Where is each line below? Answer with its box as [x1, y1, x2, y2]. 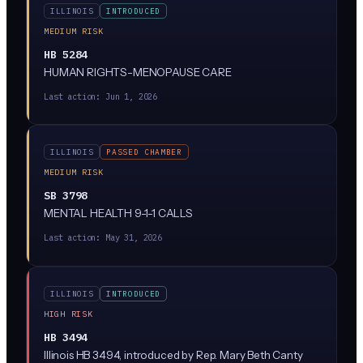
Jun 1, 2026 [105, 90, 158, 102]
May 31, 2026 [105, 232, 163, 243]
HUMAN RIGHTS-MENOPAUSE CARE [44, 65, 232, 79]
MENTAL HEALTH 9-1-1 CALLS [44, 207, 196, 220]
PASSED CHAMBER [106, 147, 182, 157]
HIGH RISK [44, 308, 93, 319]
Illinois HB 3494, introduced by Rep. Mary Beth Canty [44, 348, 303, 361]
